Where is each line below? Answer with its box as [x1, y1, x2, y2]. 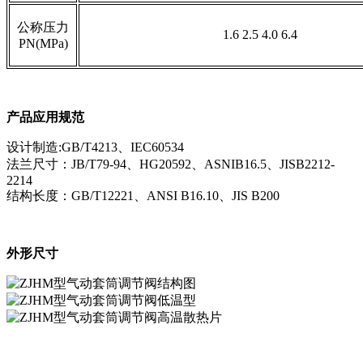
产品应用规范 [6, 110, 84, 125]
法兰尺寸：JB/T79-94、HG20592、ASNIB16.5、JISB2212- [6, 157, 335, 172]
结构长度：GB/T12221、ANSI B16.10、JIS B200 [6, 189, 280, 203]
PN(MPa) [18, 36, 68, 51]
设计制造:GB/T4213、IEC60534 [6, 140, 190, 155]
